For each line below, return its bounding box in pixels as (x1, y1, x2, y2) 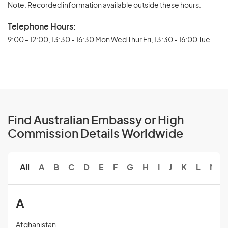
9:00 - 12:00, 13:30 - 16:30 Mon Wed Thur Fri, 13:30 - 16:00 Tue (8, 36, 210, 44)
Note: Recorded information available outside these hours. (8, 2, 201, 9)
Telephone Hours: (8, 22, 76, 31)
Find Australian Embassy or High (8, 115, 184, 127)
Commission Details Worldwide (8, 128, 183, 140)
